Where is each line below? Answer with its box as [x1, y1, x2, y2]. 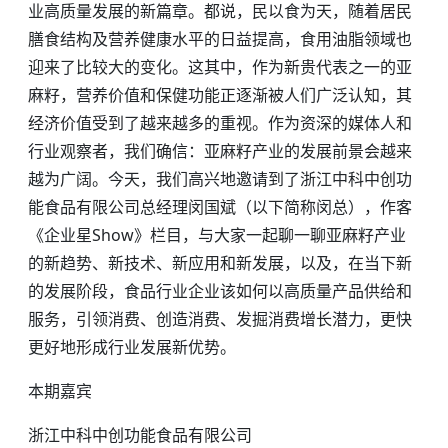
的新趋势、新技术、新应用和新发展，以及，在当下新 [28, 252, 412, 274]
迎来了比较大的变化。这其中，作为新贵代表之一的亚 [28, 56, 412, 78]
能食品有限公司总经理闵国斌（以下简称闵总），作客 [28, 196, 412, 218]
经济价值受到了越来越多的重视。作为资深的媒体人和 [28, 112, 412, 134]
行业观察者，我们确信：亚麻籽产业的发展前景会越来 [28, 140, 412, 162]
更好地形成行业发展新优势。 [28, 336, 236, 358]
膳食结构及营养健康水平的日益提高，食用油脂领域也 [28, 28, 412, 50]
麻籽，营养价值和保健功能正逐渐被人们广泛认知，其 [28, 84, 412, 106]
